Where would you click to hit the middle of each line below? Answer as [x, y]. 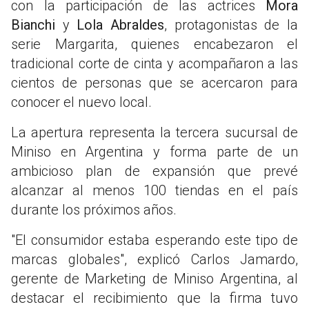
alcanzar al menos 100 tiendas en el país [154, 190]
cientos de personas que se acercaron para [154, 82]
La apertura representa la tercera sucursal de [154, 132]
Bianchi [37, 24]
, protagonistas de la [231, 24]
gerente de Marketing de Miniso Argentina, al [154, 278]
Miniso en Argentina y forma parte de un [154, 151]
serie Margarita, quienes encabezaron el [154, 44]
